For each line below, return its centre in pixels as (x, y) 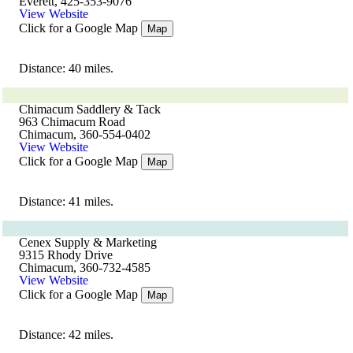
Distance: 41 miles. (66, 201)
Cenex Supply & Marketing (88, 242)
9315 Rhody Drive (66, 255)
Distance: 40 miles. (66, 68)
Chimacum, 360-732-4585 (85, 268)
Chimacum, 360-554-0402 (85, 134)
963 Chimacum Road (72, 122)
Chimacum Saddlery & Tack (90, 109)
